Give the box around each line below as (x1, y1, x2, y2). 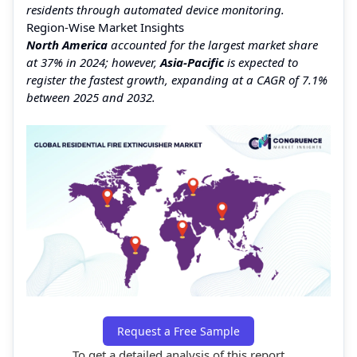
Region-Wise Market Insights (26, 18, 184, 35)
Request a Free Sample (117, 323, 240, 339)
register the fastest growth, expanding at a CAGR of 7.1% (26, 71, 328, 88)
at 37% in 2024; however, (26, 53, 160, 70)
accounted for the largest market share (108, 36, 318, 53)
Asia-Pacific (160, 53, 224, 70)
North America (26, 36, 108, 53)
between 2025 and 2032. (26, 88, 155, 105)
